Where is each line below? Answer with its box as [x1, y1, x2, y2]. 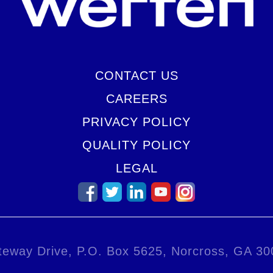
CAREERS [105, 92, 168, 105]
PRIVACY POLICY [82, 115, 191, 129]
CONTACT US [94, 69, 179, 82]
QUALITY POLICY [82, 138, 191, 152]
